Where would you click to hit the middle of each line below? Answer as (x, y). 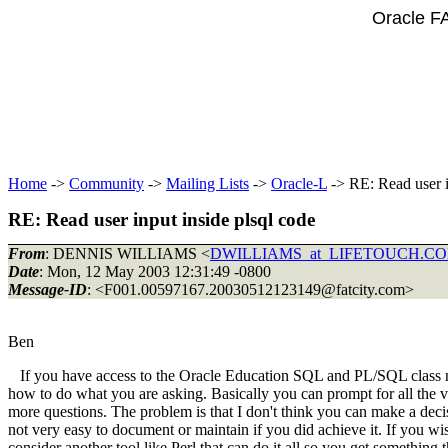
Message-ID (47, 289)
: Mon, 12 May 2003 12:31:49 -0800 (155, 271)
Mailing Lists (207, 183)
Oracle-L (299, 183)
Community (106, 183)
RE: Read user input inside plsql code (161, 219)
